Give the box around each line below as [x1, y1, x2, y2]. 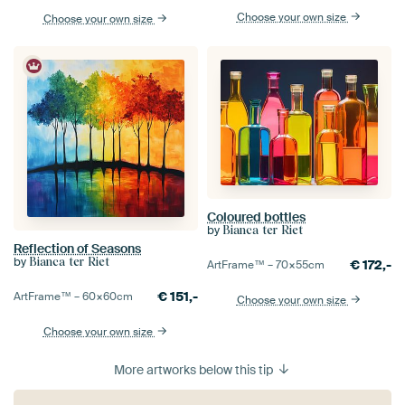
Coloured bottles [207, 208, 306, 225]
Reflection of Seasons [14, 240, 141, 257]
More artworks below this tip [114, 361, 277, 378]
